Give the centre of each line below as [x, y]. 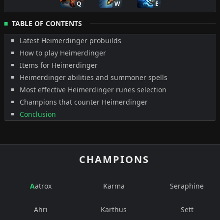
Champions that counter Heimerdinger [84, 102]
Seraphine [187, 186]
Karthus [114, 210]
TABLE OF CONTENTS [47, 23]
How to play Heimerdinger [63, 53]
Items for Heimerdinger [59, 65]
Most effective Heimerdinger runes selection [93, 90]
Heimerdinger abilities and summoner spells [94, 78]
